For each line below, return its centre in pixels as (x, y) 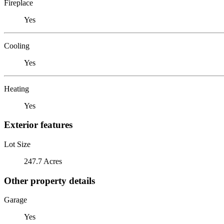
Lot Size (17, 144)
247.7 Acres (43, 161)
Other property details (49, 180)
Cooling (17, 45)
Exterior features (38, 125)
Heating (16, 88)
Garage (15, 200)
